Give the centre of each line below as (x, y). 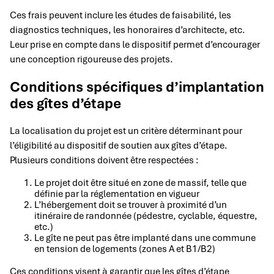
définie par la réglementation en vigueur (117, 194)
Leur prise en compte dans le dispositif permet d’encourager (135, 44)
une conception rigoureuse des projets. (91, 59)
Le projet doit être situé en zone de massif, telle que (140, 183)
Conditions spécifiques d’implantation (137, 87)
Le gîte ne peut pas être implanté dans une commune (145, 238)
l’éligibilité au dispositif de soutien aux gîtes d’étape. (119, 146)
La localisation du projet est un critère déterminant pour (126, 131)
